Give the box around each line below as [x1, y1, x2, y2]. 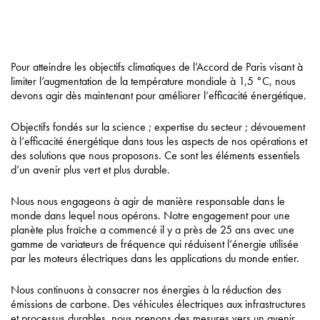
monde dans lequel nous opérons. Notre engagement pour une [11, 208, 290, 224]
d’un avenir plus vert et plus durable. [11, 162, 170, 178]
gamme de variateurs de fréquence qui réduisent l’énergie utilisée [11, 236, 299, 252]
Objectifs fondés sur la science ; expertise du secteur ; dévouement [11, 119, 305, 135]
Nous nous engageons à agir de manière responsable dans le [11, 194, 285, 209]
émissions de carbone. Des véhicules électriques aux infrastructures [11, 296, 306, 312]
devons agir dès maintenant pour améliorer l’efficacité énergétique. [11, 88, 306, 104]
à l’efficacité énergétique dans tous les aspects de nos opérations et [11, 134, 307, 149]
